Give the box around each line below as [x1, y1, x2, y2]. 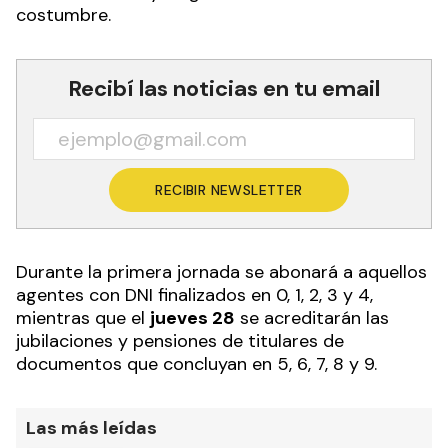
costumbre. [16, 2, 116, 27]
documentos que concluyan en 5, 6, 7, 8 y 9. [16, 351, 377, 376]
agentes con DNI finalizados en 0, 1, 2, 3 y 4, [16, 282, 373, 307]
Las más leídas [26, 415, 157, 440]
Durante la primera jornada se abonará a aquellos [16, 259, 427, 284]
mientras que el [16, 305, 150, 330]
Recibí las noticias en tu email [68, 73, 380, 103]
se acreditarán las [235, 305, 389, 330]
